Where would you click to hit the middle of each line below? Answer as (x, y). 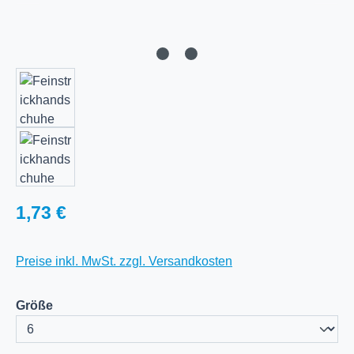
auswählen (86, 304)
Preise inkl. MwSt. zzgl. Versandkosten (124, 261)
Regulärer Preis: (61, 207)
